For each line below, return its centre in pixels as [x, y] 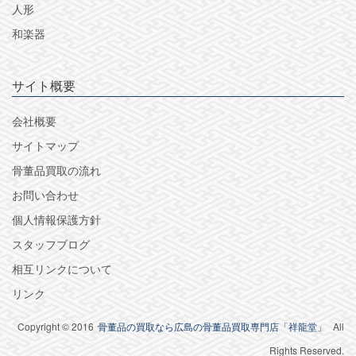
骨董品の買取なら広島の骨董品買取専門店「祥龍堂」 [212, 326]
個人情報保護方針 [56, 219]
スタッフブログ [51, 244]
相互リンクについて [62, 268]
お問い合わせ [45, 194]
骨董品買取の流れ [56, 170]
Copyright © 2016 [56, 326]
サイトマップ [45, 145]
